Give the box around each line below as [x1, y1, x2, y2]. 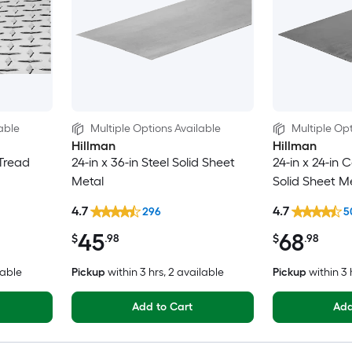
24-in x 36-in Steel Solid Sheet [71, 154, 235, 170]
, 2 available [163, 266, 224, 280]
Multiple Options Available [90, 121, 221, 135]
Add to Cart [131, 300, 193, 314]
